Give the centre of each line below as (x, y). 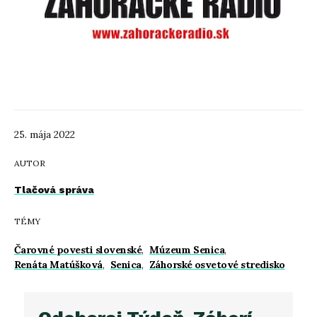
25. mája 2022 (45, 135)
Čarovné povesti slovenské (78, 250)
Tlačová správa (54, 190)
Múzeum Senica (187, 250)
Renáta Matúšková (58, 265)
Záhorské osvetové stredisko (217, 265)
